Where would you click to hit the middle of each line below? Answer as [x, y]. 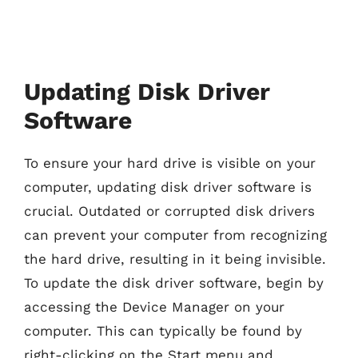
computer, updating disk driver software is [168, 187]
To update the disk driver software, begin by [174, 282]
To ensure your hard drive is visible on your [170, 163]
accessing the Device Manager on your [154, 306]
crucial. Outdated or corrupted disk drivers [169, 211]
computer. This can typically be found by [163, 330]
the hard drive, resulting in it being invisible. [175, 259]
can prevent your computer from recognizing [175, 235]
